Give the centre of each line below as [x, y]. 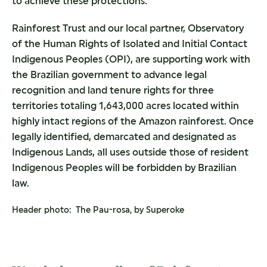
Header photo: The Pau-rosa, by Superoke [98, 209]
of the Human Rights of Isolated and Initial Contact [130, 44]
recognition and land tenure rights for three [113, 90]
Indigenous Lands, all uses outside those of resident [130, 152]
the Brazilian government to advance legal [109, 74]
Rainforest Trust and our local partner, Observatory [128, 28]
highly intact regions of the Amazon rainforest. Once [133, 121]
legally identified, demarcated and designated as [124, 136]
